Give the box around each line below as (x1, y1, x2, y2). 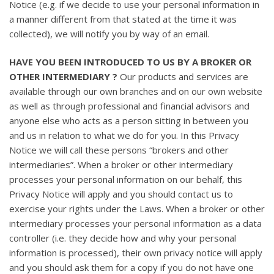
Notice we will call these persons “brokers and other (9, 144, 229, 157)
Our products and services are (117, 70, 248, 83)
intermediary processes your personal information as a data (9, 217, 262, 230)
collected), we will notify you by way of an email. (9, 27, 209, 40)
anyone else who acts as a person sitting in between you (9, 114, 248, 127)
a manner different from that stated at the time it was (9, 12, 237, 25)
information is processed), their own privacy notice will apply (9, 246, 262, 259)
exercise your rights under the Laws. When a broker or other (9, 202, 265, 215)
